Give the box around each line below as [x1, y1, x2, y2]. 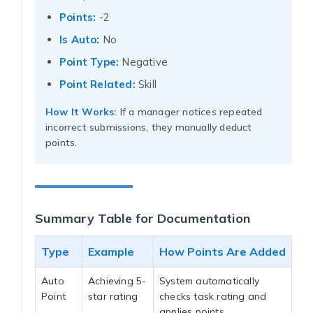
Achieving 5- [88, 274, 147, 287]
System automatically [159, 274, 259, 287]
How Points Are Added [159, 244, 286, 259]
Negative [119, 54, 168, 68]
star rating [88, 289, 138, 303]
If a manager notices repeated [117, 105, 263, 118]
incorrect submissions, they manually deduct [45, 120, 252, 133]
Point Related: [59, 77, 136, 91]
